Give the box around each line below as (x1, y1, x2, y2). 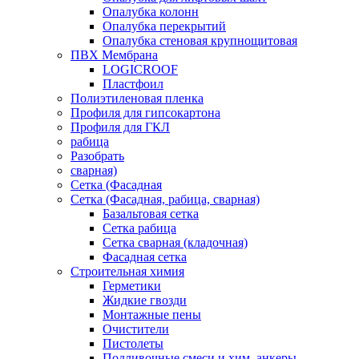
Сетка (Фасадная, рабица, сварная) (71, 192, 260, 207)
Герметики (103, 279, 161, 293)
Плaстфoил (103, 77, 163, 91)
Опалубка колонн (103, 5, 199, 19)
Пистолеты (103, 337, 163, 351)
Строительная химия (71, 264, 184, 279)
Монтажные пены (103, 308, 201, 322)
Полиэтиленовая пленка (71, 91, 204, 106)
